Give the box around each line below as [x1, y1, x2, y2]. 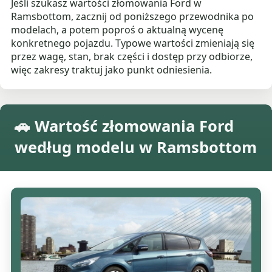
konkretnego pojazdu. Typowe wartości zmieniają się [11, 36, 255, 50]
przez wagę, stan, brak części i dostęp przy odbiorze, [11, 50, 253, 64]
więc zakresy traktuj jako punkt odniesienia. [11, 63, 212, 77]
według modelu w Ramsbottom [15, 137, 257, 158]
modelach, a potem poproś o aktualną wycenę [11, 23, 224, 37]
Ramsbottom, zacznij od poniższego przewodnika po [11, 10, 254, 24]
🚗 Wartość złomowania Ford [15, 115, 234, 137]
